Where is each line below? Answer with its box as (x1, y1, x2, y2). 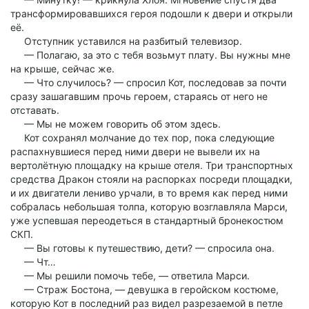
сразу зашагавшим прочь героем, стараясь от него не (10, 90, 268, 102)
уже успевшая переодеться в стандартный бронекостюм (10, 215, 283, 226)
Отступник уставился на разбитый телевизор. (10, 35, 242, 47)
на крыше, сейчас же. (10, 63, 114, 74)
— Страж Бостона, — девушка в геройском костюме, (10, 283, 279, 295)
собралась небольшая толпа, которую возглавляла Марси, (10, 201, 288, 212)
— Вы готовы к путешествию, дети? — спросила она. (10, 242, 275, 254)
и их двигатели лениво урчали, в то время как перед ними (10, 187, 288, 199)
